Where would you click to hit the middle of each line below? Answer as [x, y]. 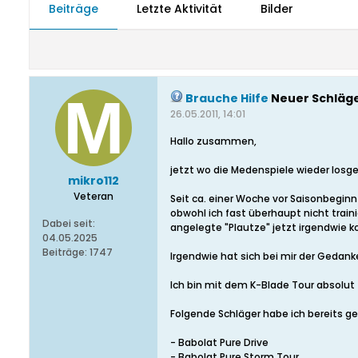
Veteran [93, 196]
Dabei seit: [69, 223]
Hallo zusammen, [213, 141]
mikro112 [93, 181]
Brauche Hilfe [227, 98]
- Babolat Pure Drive [219, 342]
